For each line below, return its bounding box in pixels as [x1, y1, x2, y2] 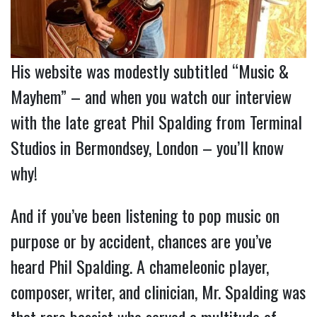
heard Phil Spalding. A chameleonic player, [11, 253, 269, 279]
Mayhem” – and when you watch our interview [11, 83, 292, 110]
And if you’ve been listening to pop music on [11, 202, 279, 229]
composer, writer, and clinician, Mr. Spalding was [11, 279, 306, 305]
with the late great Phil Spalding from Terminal [11, 109, 302, 135]
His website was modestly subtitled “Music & [11, 58, 289, 84]
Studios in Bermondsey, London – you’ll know [11, 134, 284, 161]
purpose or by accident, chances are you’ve [11, 228, 272, 254]
